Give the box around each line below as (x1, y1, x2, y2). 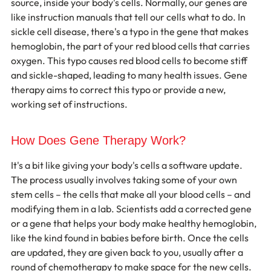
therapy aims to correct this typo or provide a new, (11, 83, 227, 96)
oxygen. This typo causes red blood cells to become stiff (11, 54, 249, 67)
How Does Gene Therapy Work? (11, 134, 186, 147)
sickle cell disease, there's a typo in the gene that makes (11, 25, 250, 38)
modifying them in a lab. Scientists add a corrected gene (11, 203, 253, 215)
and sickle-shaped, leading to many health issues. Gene (11, 69, 249, 81)
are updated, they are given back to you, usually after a (11, 246, 245, 258)
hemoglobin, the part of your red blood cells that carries (11, 40, 252, 52)
